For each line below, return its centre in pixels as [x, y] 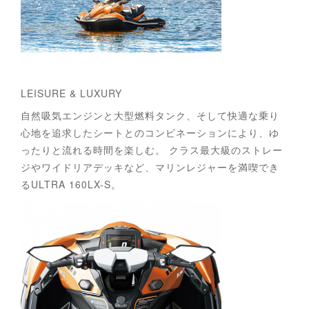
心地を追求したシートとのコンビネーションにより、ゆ [150, 132]
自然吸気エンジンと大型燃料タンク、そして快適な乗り [150, 115]
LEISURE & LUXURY [73, 93]
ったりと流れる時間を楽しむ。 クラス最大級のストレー [152, 150]
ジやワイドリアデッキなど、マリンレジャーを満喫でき [150, 167]
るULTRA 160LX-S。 [71, 184]
